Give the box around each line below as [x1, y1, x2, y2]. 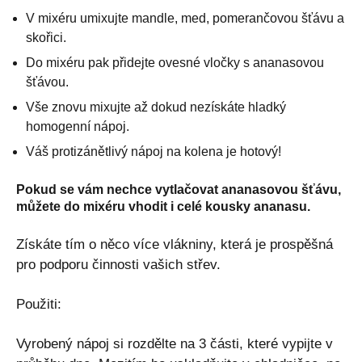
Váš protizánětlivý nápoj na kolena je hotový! [26, 144, 281, 158]
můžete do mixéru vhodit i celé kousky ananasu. [16, 199, 310, 213]
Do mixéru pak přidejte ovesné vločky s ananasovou [26, 55, 324, 69]
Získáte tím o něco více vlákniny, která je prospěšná [16, 236, 333, 252]
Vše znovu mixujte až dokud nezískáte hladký [26, 99, 286, 114]
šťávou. [26, 74, 69, 89]
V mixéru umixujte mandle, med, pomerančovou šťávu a [26, 11, 344, 25]
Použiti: [16, 296, 61, 312]
